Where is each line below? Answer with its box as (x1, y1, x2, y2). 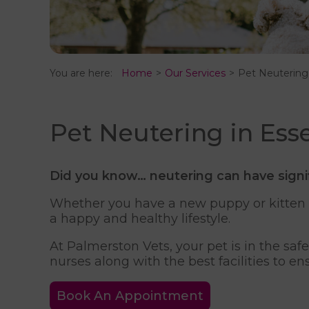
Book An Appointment (57, 288, 203, 304)
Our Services (165, 67, 226, 80)
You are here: (50, 67, 118, 80)
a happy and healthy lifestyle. (50, 211, 230, 227)
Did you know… (50, 168, 146, 184)
